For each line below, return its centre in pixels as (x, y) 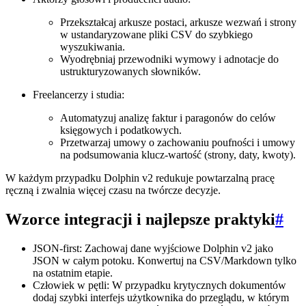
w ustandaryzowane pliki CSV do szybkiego (156, 35)
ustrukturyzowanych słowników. (130, 72)
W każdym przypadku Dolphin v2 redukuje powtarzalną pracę (140, 178)
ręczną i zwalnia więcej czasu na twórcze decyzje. (113, 191)
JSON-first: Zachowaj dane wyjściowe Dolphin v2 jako (153, 248)
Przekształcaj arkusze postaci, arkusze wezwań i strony (178, 23)
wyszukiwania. (93, 47)
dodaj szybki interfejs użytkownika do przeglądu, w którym (161, 297)
